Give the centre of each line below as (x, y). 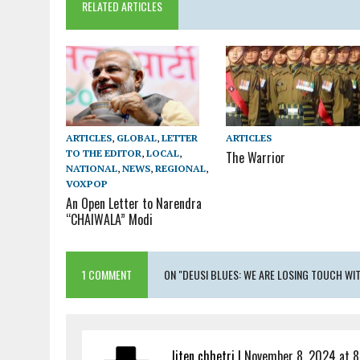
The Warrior (256, 158)
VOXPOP (87, 184)
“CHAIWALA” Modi (109, 220)
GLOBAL (137, 138)
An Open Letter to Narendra (134, 204)
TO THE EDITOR (104, 153)
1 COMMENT (107, 275)
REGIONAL (180, 169)
